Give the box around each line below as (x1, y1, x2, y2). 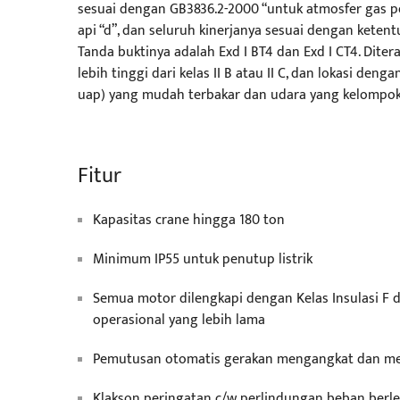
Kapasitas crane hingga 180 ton (93, 208, 285, 232)
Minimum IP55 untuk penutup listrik (93, 247, 312, 271)
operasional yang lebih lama (93, 308, 265, 332)
